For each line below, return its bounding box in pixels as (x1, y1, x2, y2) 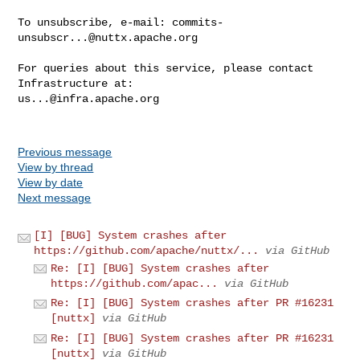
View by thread (18, 160, 94, 174)
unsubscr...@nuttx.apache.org (18, 31, 198, 44)
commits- (172, 15, 224, 29)
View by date (18, 175, 84, 189)
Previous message (18, 145, 112, 158)
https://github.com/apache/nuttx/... (34, 243, 260, 257)
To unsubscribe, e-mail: (18, 15, 173, 29)
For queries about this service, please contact (18, 61, 314, 75)
